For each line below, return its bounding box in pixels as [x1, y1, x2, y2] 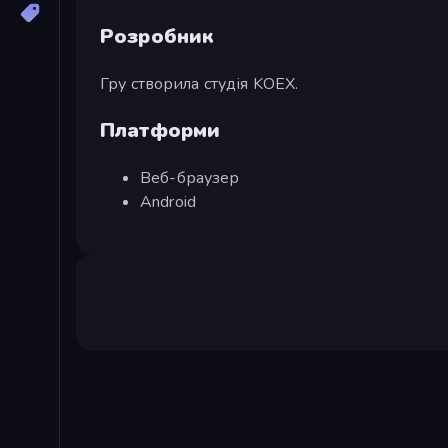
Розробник [100, 22, 215, 50]
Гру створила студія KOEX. [100, 72, 299, 95]
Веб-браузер [140, 166, 240, 189]
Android [140, 190, 196, 213]
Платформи [100, 116, 221, 144]
